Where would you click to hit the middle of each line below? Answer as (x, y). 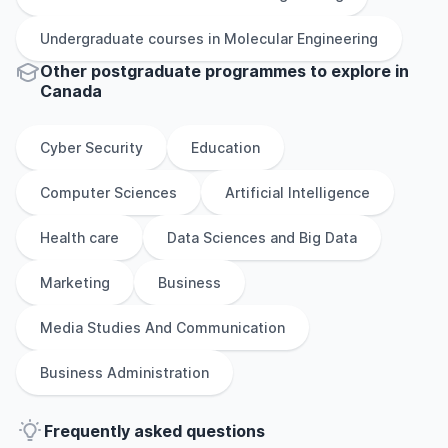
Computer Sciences (108, 192)
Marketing (75, 282)
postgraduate (146, 71)
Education (225, 147)
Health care (79, 237)
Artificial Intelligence (297, 192)
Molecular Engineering (301, 38)
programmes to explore (296, 71)
